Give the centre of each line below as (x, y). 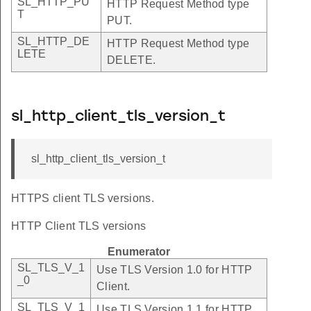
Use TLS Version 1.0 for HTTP (175, 269)
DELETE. (132, 60)
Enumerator (139, 251)
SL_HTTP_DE (53, 41)
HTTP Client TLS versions (79, 226)
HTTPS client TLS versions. (83, 198)
